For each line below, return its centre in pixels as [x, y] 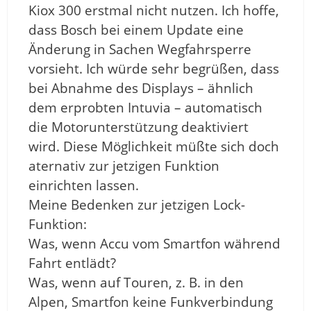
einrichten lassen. [84, 185]
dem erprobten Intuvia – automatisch [145, 107]
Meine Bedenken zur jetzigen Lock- [137, 204]
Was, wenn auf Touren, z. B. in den [136, 282]
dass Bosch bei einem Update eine [136, 30]
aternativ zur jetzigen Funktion [124, 166]
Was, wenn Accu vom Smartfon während [154, 243]
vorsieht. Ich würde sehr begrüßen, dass [154, 68]
